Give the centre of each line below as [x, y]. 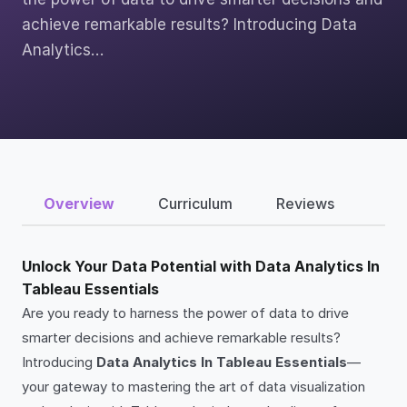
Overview [79, 203]
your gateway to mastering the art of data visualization [194, 387]
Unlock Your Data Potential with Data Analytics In [201, 266]
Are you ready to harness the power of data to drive [185, 313]
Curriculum [195, 203]
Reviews [305, 203]
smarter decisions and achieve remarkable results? [181, 338]
